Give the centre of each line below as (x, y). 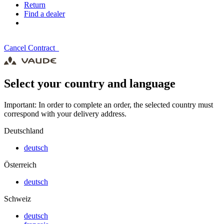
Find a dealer (44, 13)
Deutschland (24, 130)
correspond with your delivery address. (65, 113)
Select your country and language (90, 83)
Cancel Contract (31, 47)
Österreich (20, 164)
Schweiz (17, 198)
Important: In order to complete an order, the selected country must (108, 104)
